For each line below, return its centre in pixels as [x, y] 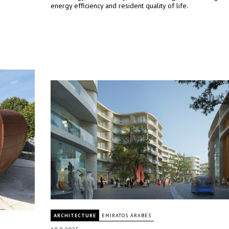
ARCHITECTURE [75, 215]
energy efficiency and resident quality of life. [119, 6]
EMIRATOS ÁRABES [127, 215]
